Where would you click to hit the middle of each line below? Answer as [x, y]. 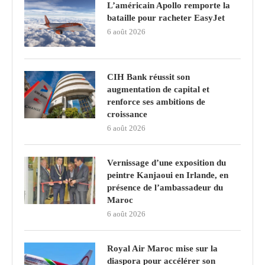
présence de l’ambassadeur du [165, 187]
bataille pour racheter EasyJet [166, 17]
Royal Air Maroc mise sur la [162, 248]
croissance [127, 114]
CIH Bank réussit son [148, 77]
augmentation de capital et [158, 89]
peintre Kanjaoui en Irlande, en [168, 175]
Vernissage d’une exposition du [167, 162]
